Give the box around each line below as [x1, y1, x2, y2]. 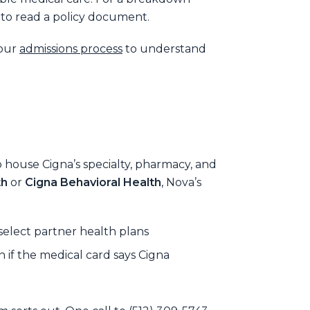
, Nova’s [161, 175, 201, 189]
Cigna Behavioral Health [25, 175, 161, 189]
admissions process [19, 42, 122, 55]
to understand [122, 42, 206, 55]
